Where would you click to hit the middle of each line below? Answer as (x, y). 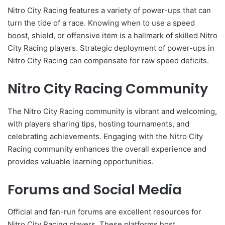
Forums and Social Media (95, 189)
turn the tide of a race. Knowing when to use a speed (101, 23)
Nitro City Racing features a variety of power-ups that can (109, 11)
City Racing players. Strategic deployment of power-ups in (111, 48)
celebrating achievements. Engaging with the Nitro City (105, 136)
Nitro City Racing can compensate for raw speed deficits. (108, 61)
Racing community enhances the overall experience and (107, 149)
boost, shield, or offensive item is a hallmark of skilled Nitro (113, 36)
